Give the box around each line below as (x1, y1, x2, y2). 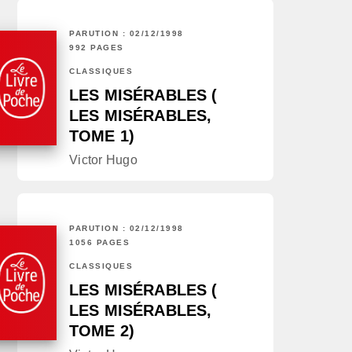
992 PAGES (69, 43, 124, 53)
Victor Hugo (69, 153, 137, 167)
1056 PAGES (69, 238, 130, 247)
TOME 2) (69, 322, 135, 340)
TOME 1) (69, 127, 135, 145)
